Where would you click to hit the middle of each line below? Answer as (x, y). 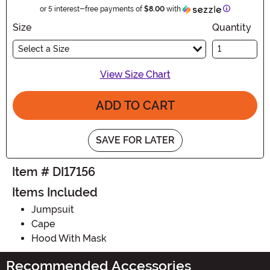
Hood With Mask (69, 238)
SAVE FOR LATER (135, 140)
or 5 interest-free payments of (92, 9)
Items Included (55, 192)
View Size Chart (135, 74)
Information (249, 8)
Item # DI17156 (54, 171)
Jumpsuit (53, 209)
